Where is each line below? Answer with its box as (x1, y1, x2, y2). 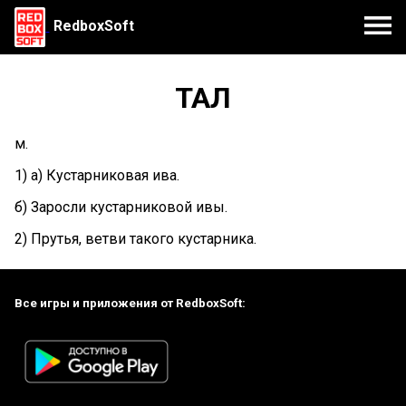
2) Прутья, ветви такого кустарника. (14, 229, 256, 247)
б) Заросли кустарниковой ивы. (14, 198, 227, 216)
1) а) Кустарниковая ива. (14, 166, 179, 184)
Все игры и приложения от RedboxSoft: (14, 296, 246, 311)
